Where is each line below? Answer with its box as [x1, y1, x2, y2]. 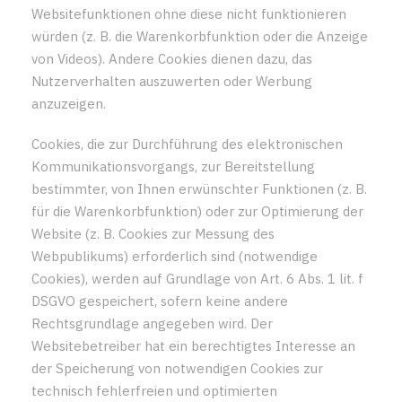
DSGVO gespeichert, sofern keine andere [31, 292, 288, 310]
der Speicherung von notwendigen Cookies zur [31, 359, 323, 377]
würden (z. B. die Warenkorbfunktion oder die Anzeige [31, 27, 368, 45]
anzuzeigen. [31, 94, 106, 112]
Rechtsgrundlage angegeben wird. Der [31, 314, 273, 332]
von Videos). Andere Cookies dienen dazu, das [31, 49, 312, 67]
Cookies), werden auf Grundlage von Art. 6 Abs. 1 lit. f [31, 269, 363, 287]
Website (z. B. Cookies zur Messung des [31, 224, 275, 242]
